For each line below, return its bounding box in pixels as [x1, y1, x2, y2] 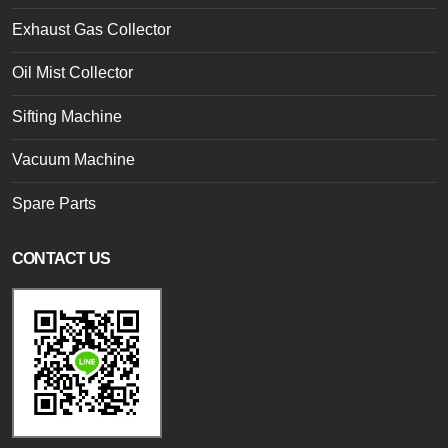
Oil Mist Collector [12, 64, 133, 82]
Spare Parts [12, 194, 96, 212]
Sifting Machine [12, 107, 122, 125]
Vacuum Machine [12, 151, 135, 169]
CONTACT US [12, 249, 110, 267]
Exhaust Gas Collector [12, 20, 171, 38]
